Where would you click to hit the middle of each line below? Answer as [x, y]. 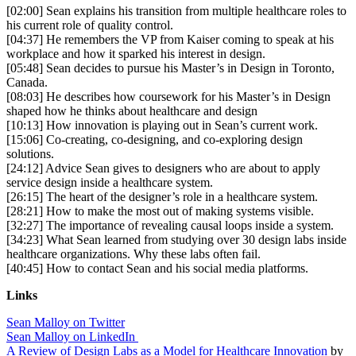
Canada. [27, 82]
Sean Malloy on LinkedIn [72, 336]
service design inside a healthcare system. [110, 182]
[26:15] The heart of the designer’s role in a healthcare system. [162, 196]
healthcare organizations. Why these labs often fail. [133, 253]
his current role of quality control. [90, 25]
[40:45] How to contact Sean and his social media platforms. [157, 268]
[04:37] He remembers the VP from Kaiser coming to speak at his [170, 39]
